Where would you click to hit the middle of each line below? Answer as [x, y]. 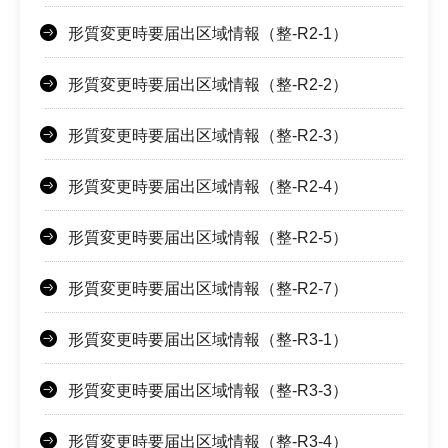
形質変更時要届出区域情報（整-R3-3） [208, 391]
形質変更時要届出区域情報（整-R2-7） [208, 289]
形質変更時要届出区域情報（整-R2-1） [208, 34]
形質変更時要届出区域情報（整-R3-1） [208, 340]
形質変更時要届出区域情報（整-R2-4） [208, 187]
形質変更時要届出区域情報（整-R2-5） [208, 238]
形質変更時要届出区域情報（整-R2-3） [208, 136]
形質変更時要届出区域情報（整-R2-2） [208, 85]
